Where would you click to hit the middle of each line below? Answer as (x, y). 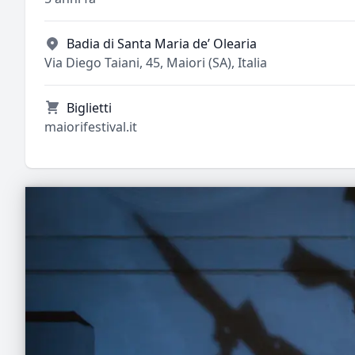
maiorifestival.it (91, 127)
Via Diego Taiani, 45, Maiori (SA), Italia (156, 63)
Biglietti (89, 108)
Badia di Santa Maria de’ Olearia (162, 44)
